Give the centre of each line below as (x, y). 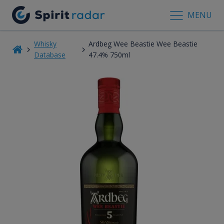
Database (49, 54)
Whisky (45, 43)
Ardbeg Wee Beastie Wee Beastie (143, 43)
